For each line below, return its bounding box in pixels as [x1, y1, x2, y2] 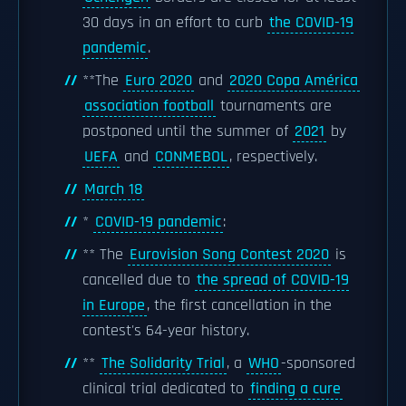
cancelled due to [82, 270, 195, 290]
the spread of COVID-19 [197, 270, 349, 290]
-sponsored [281, 353, 355, 373]
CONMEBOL [155, 147, 227, 167]
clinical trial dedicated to [82, 379, 248, 399]
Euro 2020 [125, 71, 192, 91]
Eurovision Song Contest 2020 [130, 245, 329, 265]
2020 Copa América [229, 71, 358, 91]
